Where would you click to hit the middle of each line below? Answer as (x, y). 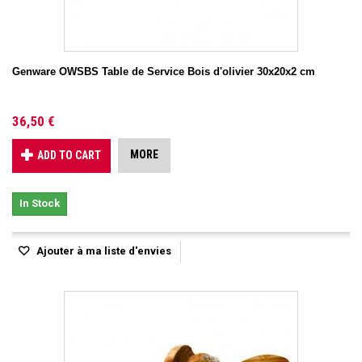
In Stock (40, 203)
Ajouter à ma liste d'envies (103, 251)
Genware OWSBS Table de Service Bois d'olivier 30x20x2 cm (164, 72)
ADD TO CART (69, 155)
